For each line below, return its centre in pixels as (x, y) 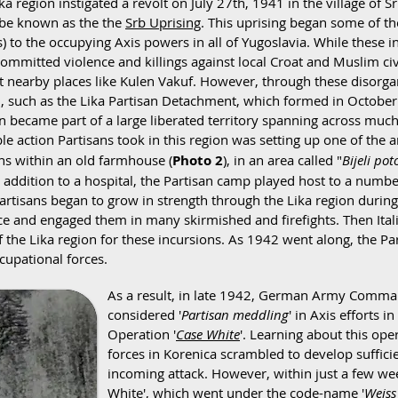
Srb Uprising (163, 22)
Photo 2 (198, 160)
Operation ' (142, 334)
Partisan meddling (235, 314)
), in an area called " (283, 160)
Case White (208, 334)
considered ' (144, 314)
